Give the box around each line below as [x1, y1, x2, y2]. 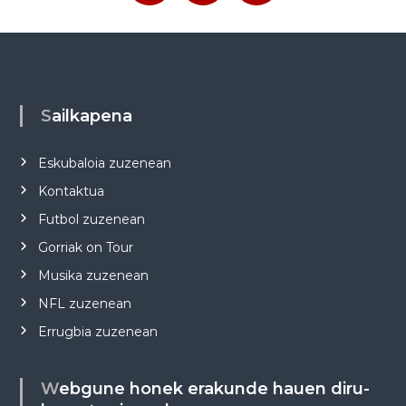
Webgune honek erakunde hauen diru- [40, 379, 59, 400]
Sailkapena [51, 106, 132, 127]
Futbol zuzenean [37, 211, 145, 228]
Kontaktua [37, 183, 104, 200]
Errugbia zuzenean [37, 324, 158, 341]
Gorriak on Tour [37, 239, 133, 256]
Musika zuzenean [37, 267, 149, 285]
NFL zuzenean [37, 295, 131, 313]
